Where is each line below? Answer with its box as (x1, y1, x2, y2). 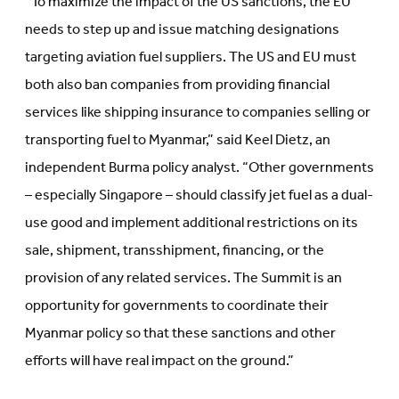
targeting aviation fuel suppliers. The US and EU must (25, 44, 356, 72)
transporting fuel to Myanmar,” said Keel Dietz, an (25, 126, 330, 155)
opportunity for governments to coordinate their (25, 292, 329, 321)
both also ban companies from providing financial (25, 71, 330, 100)
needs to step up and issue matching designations (25, 16, 339, 45)
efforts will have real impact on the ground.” (25, 347, 294, 376)
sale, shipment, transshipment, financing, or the (25, 237, 324, 265)
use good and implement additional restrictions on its (25, 209, 358, 238)
